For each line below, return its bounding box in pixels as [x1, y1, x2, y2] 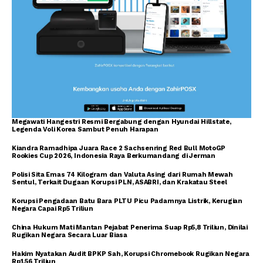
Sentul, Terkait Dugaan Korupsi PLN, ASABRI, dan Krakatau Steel [12, 178, 227, 186]
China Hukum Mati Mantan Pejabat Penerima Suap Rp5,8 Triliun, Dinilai [12, 223, 248, 231]
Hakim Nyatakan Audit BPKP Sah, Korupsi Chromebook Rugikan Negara [12, 249, 249, 258]
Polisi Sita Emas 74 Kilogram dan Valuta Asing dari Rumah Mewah [12, 170, 233, 178]
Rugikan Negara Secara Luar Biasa [12, 231, 127, 239]
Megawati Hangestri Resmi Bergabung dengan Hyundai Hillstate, [12, 117, 231, 126]
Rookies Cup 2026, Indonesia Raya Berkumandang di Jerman [12, 151, 215, 160]
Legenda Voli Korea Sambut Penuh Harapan [12, 125, 159, 133]
